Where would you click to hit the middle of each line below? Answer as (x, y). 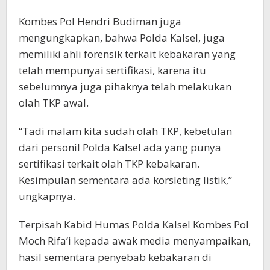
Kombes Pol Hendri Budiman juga (100, 22)
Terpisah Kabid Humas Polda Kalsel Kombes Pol (134, 225)
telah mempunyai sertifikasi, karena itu (112, 71)
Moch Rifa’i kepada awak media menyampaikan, (135, 241)
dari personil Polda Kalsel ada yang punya (120, 148)
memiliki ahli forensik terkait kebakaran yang (127, 54)
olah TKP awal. (54, 103)
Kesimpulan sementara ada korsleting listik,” (125, 180)
